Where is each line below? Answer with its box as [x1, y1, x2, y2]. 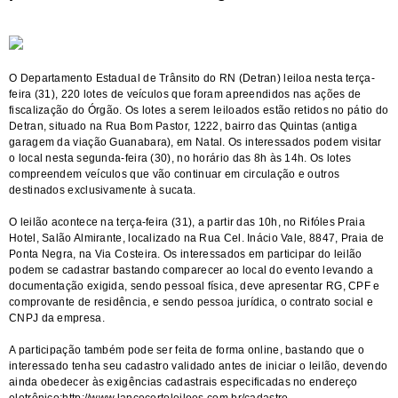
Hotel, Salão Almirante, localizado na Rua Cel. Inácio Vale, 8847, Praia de [9, 232, 385, 244]
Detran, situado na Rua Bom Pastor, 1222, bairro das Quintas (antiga [9, 120, 358, 132]
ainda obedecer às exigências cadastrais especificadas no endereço [9, 376, 358, 388]
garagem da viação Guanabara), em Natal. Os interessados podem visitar [9, 136, 382, 148]
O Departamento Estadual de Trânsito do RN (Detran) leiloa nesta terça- [9, 72, 375, 84]
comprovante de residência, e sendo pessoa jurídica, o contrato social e [9, 296, 374, 308]
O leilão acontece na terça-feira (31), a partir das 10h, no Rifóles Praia [9, 216, 365, 228]
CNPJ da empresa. [9, 312, 105, 324]
